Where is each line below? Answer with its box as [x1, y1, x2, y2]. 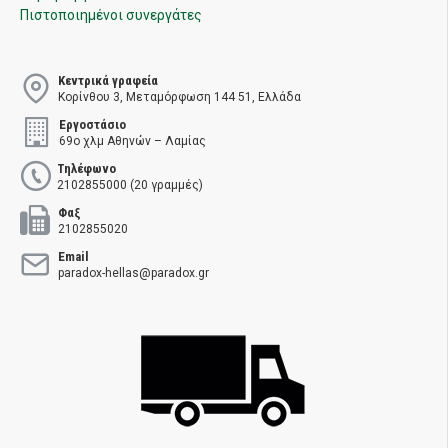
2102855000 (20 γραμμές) [57, 177, 203, 192]
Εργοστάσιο [59, 116, 126, 132]
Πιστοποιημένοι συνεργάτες [20, 6, 202, 23]
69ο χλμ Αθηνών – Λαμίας [59, 133, 206, 148]
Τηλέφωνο [57, 160, 116, 176]
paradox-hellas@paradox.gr [58, 265, 209, 280]
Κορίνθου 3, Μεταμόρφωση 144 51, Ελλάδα [58, 89, 301, 104]
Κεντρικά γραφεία [58, 72, 158, 88]
